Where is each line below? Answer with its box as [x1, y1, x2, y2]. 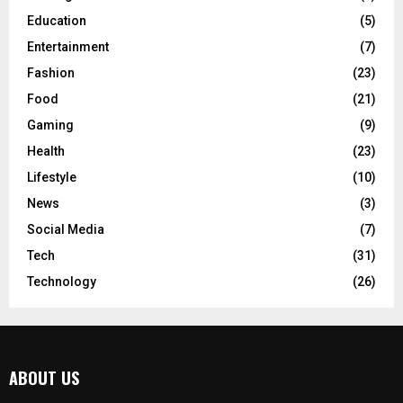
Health [27, 144, 65, 159]
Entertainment [27, 40, 109, 55]
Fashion [27, 66, 75, 81]
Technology [27, 274, 96, 290]
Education [27, 13, 86, 29]
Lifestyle [27, 170, 76, 185]
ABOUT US [9, 366, 79, 390]
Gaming [27, 118, 74, 133]
